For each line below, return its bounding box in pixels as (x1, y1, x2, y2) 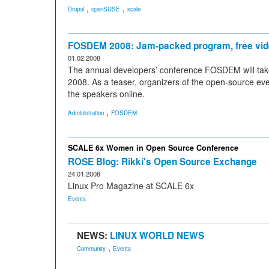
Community (77, 244, 106, 253)
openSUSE (91, 5, 120, 13)
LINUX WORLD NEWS (110, 229, 204, 242)
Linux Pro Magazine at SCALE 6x (68, 180, 194, 192)
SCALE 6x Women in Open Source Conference (68, 142, 238, 153)
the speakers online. (68, 88, 145, 100)
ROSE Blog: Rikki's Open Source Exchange (68, 155, 257, 168)
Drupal (68, 5, 84, 13)
